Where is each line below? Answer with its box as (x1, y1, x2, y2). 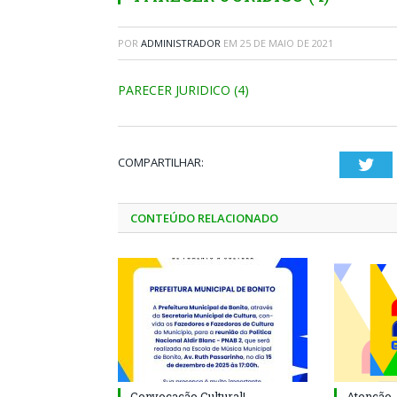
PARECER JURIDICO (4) (118, 82, 249, 98)
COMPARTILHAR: (118, 154, 204, 170)
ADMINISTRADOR (141, 36, 221, 50)
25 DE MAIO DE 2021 (240, 36, 333, 50)
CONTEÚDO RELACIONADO (130, 210, 278, 226)
